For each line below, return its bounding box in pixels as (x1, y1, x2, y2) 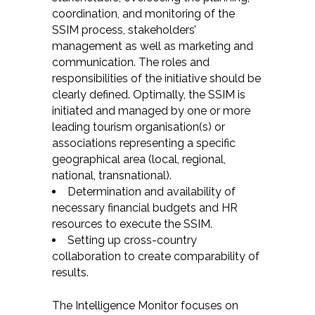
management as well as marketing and (52, 39, 253, 53)
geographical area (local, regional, (52, 153, 226, 166)
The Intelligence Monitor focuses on (52, 299, 238, 312)
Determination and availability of (67, 185, 236, 198)
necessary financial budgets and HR (52, 201, 238, 214)
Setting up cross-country (67, 233, 197, 247)
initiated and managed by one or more (52, 104, 250, 117)
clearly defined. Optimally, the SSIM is (52, 88, 245, 101)
